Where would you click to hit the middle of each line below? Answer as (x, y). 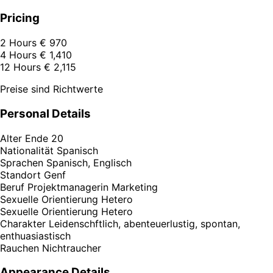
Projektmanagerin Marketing (93, 187)
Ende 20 (44, 138)
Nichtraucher (72, 248)
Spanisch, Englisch (89, 162)
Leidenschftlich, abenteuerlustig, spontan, (144, 223)
